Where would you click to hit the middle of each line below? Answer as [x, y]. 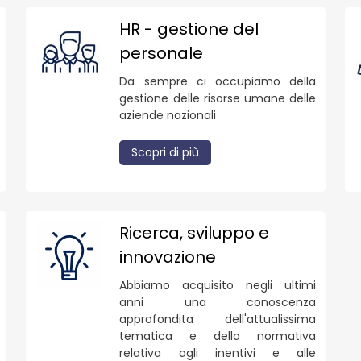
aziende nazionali [168, 115]
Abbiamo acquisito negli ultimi [218, 285]
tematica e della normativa [218, 336]
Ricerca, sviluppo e [195, 232]
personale [162, 53]
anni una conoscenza [218, 302]
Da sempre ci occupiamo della [218, 81]
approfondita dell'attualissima [218, 319]
